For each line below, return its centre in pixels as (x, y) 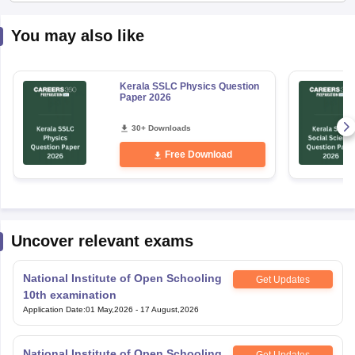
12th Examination (70, 344)
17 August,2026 (169, 283)
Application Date (53, 283)
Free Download (198, 128)
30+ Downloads (161, 102)
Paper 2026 (145, 71)
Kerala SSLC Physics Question (189, 60)
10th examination (69, 269)
